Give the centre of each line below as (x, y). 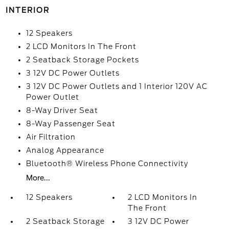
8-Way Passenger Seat (71, 124)
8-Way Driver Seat (62, 111)
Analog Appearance (65, 151)
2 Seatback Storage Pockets (82, 60)
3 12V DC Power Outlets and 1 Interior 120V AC (117, 87)
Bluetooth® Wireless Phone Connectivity (107, 164)
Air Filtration (51, 137)
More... (38, 178)
